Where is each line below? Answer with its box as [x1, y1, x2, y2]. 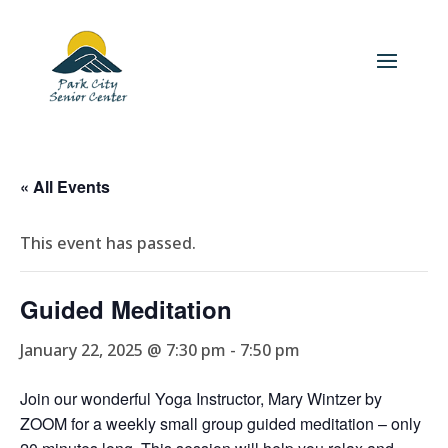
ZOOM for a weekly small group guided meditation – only [20, 412, 421, 435]
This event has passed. [20, 232, 196, 254]
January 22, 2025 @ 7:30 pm [20, 339, 226, 361]
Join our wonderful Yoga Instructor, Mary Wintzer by [20, 387, 382, 410]
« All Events [20, 175, 110, 198]
